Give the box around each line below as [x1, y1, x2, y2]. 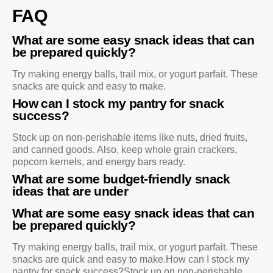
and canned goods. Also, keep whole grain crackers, [12, 144, 237, 155]
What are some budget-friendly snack [12, 172, 230, 186]
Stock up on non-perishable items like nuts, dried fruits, [12, 132, 247, 143]
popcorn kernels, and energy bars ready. [12, 157, 185, 168]
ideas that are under [12, 184, 129, 199]
